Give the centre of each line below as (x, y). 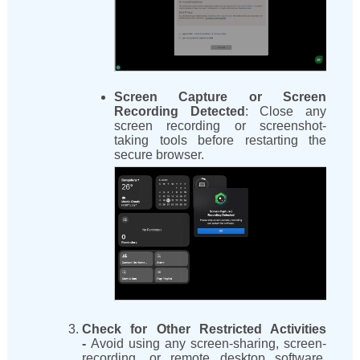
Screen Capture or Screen (220, 97)
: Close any (286, 112)
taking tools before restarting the (220, 141)
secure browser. (159, 155)
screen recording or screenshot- (220, 126)
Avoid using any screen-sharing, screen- (209, 344)
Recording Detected (180, 112)
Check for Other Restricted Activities (204, 329)
